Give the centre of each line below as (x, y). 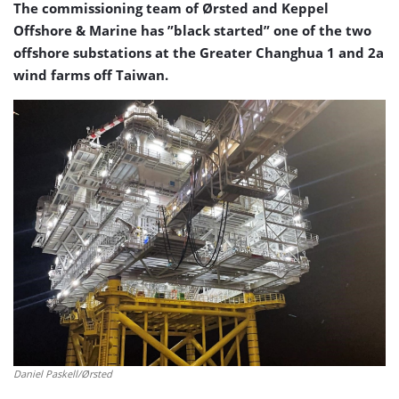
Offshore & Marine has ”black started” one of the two (192, 30)
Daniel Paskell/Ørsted (63, 374)
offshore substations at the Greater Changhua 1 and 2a (199, 53)
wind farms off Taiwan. (91, 75)
